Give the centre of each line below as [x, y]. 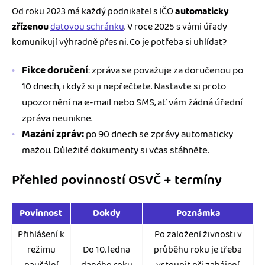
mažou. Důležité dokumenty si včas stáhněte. [115, 151]
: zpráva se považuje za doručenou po [166, 71]
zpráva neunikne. [57, 119]
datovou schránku [87, 27]
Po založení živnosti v [198, 235]
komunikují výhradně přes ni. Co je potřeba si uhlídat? [119, 43]
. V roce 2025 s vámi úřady [176, 27]
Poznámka [198, 214]
